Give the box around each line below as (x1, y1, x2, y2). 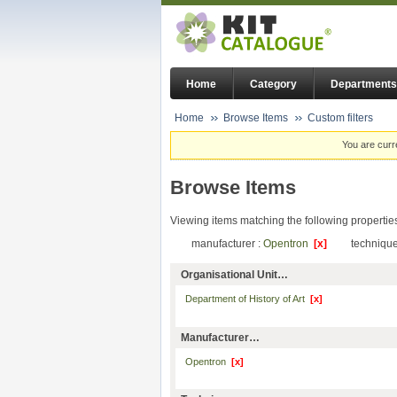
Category (250, 78, 297, 91)
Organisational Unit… (181, 269, 288, 282)
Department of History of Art (184, 293, 310, 305)
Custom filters (307, 112, 373, 124)
